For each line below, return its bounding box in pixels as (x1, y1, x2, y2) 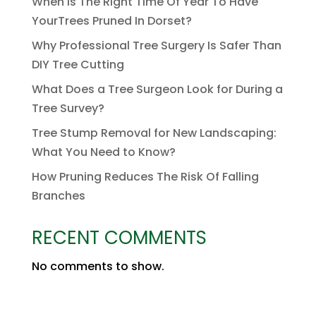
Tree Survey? (31, 100, 104, 117)
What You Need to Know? (31, 144, 176, 161)
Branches (31, 188, 85, 205)
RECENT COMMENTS (31, 225, 207, 251)
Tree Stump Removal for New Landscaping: (31, 125, 276, 142)
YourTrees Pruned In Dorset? (31, 13, 192, 30)
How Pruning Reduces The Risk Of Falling (31, 169, 259, 186)
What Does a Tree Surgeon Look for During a (31, 81, 283, 98)
